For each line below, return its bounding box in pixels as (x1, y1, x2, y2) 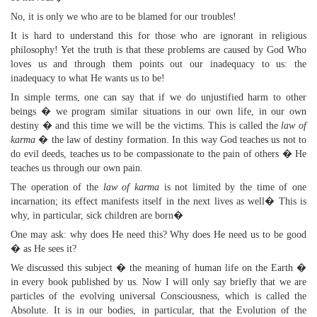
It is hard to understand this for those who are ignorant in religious (11, 30, 306, 41)
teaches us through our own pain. (11, 163, 143, 173)
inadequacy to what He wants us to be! (11, 73, 165, 83)
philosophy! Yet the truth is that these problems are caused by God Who (11, 45, 306, 55)
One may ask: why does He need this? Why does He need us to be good (11, 229, 306, 240)
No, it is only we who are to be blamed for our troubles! (11, 11, 236, 22)
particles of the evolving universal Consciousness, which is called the (11, 291, 306, 301)
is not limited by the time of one (158, 182, 307, 192)
